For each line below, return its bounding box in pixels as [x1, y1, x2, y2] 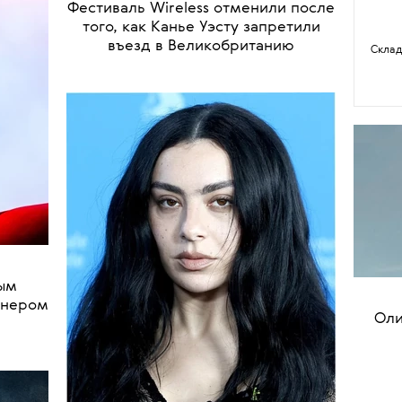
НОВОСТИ [144, 169, 203, 179]
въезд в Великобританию [108, 227, 294, 243]
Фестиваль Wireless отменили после [67, 189, 335, 205]
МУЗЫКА [212, 169, 258, 179]
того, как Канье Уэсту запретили [82, 208, 320, 224]
